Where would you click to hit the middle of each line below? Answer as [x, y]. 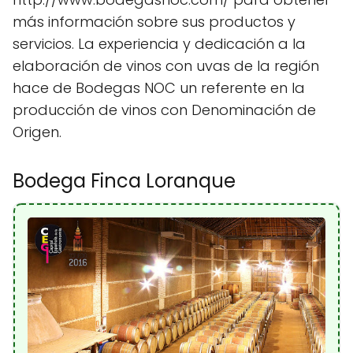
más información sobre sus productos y [154, 22]
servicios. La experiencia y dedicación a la [159, 44]
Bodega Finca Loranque [124, 181]
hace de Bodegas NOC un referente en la [159, 88]
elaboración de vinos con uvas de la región [166, 66]
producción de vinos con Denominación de [164, 110]
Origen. [37, 132]
